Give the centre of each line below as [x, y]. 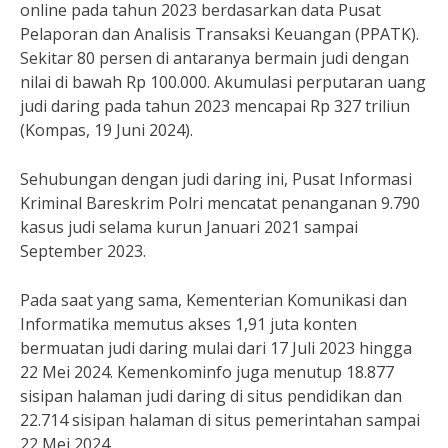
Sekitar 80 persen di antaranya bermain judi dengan [214, 57]
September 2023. [83, 250]
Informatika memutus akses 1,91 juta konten [188, 323]
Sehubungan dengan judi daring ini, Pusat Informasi [216, 178]
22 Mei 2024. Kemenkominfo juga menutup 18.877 [207, 371]
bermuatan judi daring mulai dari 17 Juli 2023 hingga [216, 347]
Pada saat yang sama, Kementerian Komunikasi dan [213, 299]
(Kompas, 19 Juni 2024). [106, 129]
